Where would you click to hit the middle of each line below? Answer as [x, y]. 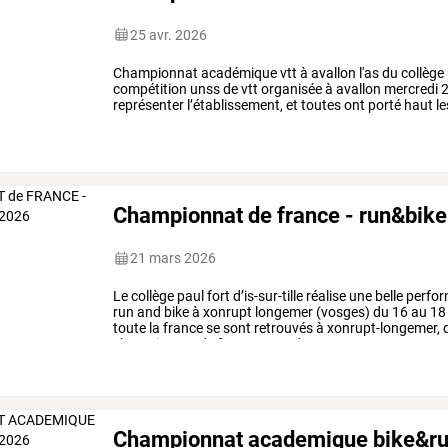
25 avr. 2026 [169, 34]
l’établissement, [234, 104]
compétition [150, 88]
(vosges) [342, 312]
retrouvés [282, 328]
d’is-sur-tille [267, 296]
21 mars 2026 [173, 258]
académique [238, 72]
